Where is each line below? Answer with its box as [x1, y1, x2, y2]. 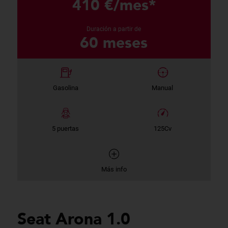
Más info [101, 165, 127, 173]
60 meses [80, 33, 148, 51]
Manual [152, 83, 174, 92]
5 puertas [52, 124, 79, 132]
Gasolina [52, 83, 78, 92]
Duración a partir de [87, 25, 141, 33]
